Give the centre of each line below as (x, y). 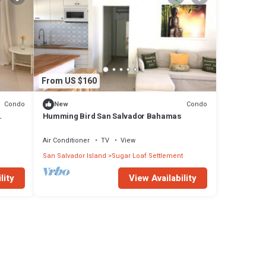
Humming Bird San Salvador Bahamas (112, 116)
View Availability (163, 178)
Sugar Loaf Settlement (147, 156)
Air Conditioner (66, 141)
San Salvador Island (74, 156)
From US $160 (69, 81)
